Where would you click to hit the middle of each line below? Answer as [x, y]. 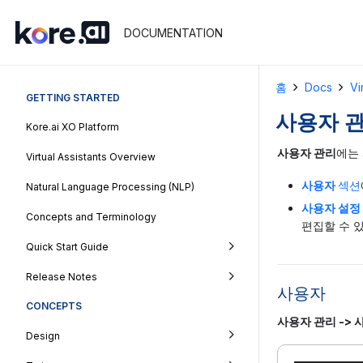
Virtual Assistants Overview [91, 157]
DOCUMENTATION [173, 32]
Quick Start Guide [67, 246]
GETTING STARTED [73, 97]
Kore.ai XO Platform [73, 127]
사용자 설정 [331, 208]
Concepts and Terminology [91, 217]
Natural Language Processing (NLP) [110, 187]
